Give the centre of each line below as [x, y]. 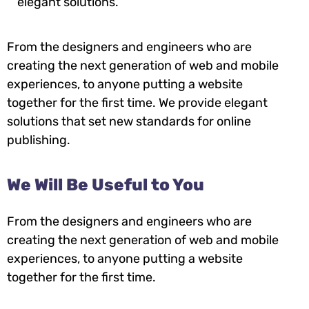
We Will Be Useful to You [106, 185]
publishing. [39, 140]
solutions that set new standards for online [129, 121]
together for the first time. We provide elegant [137, 102]
